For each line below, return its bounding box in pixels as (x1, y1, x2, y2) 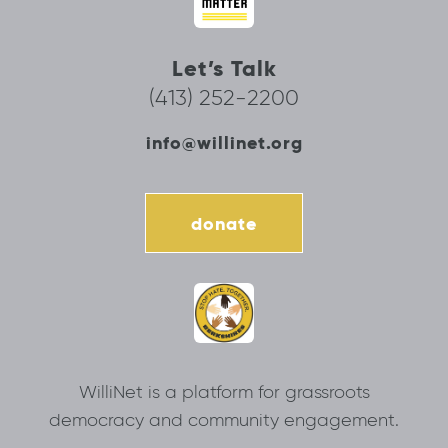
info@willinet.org (145, 131, 303, 155)
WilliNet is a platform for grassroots (78, 380, 370, 403)
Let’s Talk (171, 54, 277, 83)
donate (191, 211, 257, 235)
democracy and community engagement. (49, 408, 399, 431)
